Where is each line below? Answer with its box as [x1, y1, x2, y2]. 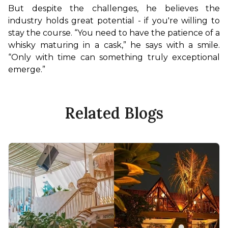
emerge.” [8, 64, 45, 74]
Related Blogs [65, 103, 163, 123]
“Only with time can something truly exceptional [8, 52, 220, 62]
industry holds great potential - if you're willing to [8, 15, 220, 25]
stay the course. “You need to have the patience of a [8, 27, 220, 38]
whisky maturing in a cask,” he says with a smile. [8, 40, 220, 50]
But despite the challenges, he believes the [8, 3, 220, 13]
